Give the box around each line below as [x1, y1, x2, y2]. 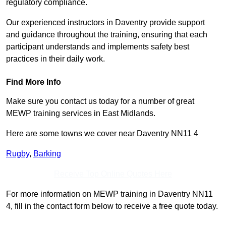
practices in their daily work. [6, 54, 105, 64]
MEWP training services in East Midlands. [6, 109, 155, 118]
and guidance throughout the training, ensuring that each [6, 30, 207, 39]
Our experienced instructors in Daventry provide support [6, 18, 205, 27]
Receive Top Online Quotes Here [54, 169, 172, 179]
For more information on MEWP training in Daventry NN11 [6, 190, 213, 199]
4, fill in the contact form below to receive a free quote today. [6, 202, 218, 211]
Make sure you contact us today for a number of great [6, 97, 194, 106]
